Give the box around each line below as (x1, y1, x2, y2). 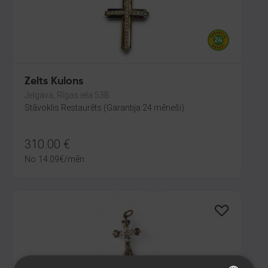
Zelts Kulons (25, 76, 83, 87)
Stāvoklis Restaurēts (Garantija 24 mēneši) (25, 103, 184, 112)
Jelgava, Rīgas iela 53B (25, 90, 109, 100)
